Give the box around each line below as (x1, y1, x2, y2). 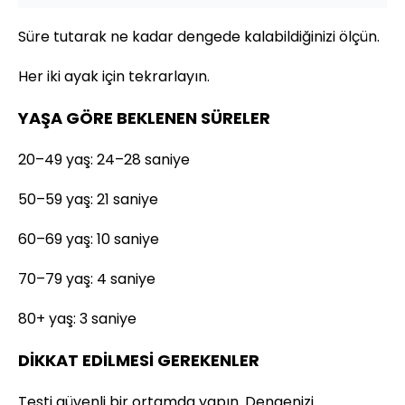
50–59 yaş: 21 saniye (18, 188, 158, 210)
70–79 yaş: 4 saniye (18, 268, 155, 289)
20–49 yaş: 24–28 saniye (18, 148, 190, 170)
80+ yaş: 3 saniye (18, 307, 137, 329)
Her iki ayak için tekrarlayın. (18, 65, 210, 87)
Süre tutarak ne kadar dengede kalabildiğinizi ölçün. (18, 25, 380, 47)
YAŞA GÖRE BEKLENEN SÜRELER (18, 106, 270, 129)
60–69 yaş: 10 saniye (18, 228, 159, 250)
